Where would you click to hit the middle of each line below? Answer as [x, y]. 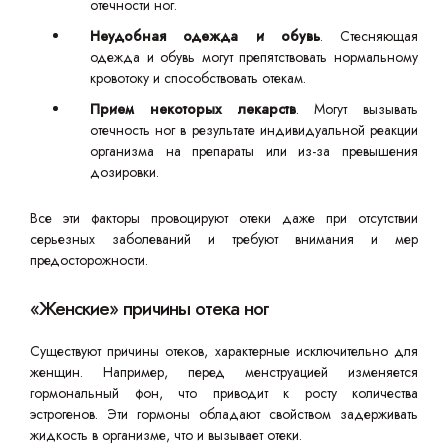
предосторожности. [89, 260]
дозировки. [124, 172]
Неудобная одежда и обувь [205, 36]
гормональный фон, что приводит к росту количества [224, 393]
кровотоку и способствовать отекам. [198, 78]
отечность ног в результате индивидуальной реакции [254, 130]
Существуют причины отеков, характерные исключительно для [224, 351]
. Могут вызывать [356, 109]
